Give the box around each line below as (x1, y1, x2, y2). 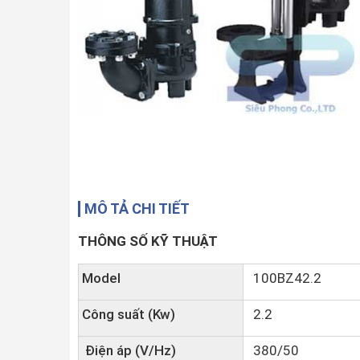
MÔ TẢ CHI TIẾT (84, 200, 190, 217)
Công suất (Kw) (82, 306, 175, 322)
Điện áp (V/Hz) (82, 342, 176, 358)
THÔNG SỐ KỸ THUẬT (78, 233, 218, 249)
